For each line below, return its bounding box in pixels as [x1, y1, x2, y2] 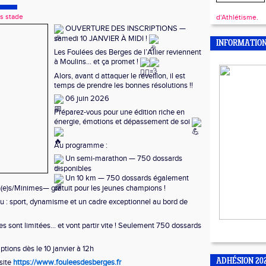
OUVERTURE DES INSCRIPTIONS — [64, 24, 186, 33]
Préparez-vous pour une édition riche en [54, 107, 185, 118]
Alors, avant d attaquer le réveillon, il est [54, 71, 185, 81]
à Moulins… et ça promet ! [54, 57, 140, 67]
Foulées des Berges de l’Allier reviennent [67, 47, 201, 58]
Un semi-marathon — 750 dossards [64, 154, 182, 164]
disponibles [54, 164, 91, 174]
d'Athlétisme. [216, 13, 258, 21]
